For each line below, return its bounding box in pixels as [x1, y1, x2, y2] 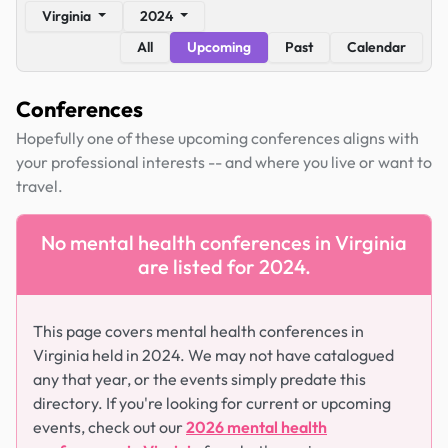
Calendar [347, 38, 406, 56]
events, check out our [33, 417, 186, 437]
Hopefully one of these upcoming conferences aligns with [16, 128, 419, 148]
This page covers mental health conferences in [33, 321, 364, 341]
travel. [16, 176, 63, 196]
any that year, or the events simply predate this [33, 369, 366, 389]
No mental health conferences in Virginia [41, 230, 407, 255]
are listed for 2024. [137, 254, 311, 279]
